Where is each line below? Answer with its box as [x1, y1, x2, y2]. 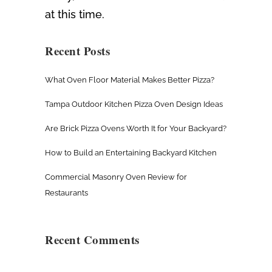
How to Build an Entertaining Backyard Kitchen [45, 148, 217, 158]
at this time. [45, 8, 104, 21]
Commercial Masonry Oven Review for [45, 172, 187, 182]
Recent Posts [45, 42, 110, 59]
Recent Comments [45, 231, 140, 248]
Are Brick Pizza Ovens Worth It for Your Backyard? [45, 124, 226, 134]
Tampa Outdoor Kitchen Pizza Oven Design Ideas [45, 100, 223, 109]
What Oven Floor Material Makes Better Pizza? [45, 75, 214, 85]
